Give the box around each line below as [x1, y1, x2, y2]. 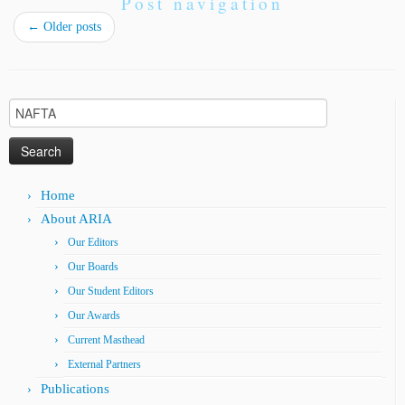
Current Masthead [68, 334, 145, 347]
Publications [41, 381, 109, 397]
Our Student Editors [68, 285, 154, 298]
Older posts [40, 20, 101, 34]
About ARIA [41, 212, 112, 227]
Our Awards [68, 309, 120, 323]
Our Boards [68, 260, 118, 274]
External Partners [68, 358, 141, 372]
